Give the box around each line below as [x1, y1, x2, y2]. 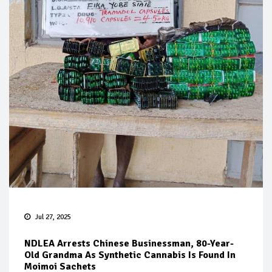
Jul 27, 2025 [35, 212, 71, 222]
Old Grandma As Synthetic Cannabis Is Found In [24, 249, 236, 262]
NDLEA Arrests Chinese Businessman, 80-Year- [24, 237, 234, 250]
